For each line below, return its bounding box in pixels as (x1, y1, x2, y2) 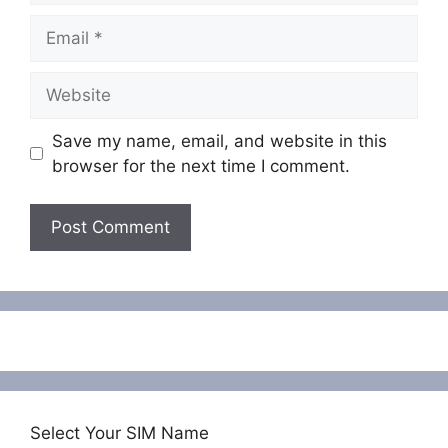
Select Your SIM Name (30, 423, 209, 444)
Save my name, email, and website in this (51, 130, 387, 151)
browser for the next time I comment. (51, 155, 350, 176)
